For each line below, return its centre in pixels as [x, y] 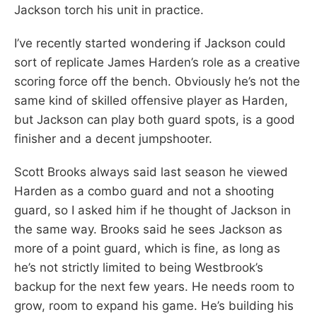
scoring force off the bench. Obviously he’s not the [157, 81]
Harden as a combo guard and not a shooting [144, 191]
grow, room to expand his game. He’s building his [154, 305]
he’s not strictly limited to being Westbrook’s [139, 267]
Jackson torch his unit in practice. [109, 10]
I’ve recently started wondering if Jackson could [150, 43]
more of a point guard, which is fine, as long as [147, 248]
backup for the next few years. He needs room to [154, 286]
